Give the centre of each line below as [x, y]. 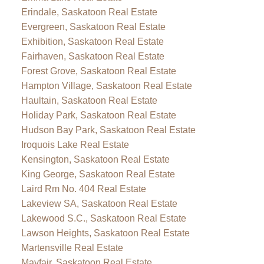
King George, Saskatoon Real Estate [98, 174]
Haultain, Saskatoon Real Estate [89, 100]
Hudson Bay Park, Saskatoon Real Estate [108, 130]
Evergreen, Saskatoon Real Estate [93, 27]
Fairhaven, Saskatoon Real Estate [93, 56]
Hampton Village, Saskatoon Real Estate [106, 85]
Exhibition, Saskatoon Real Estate [92, 41]
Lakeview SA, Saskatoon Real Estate [99, 203]
